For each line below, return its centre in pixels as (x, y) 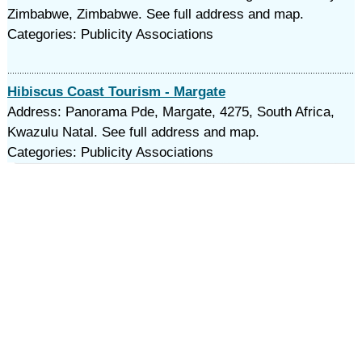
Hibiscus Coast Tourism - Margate (116, 92)
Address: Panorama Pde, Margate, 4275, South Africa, (170, 112)
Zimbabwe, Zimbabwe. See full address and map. (155, 14)
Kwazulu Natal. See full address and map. (133, 132)
